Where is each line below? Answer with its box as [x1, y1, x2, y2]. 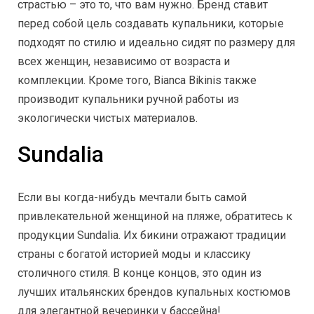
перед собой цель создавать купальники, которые [18, 16, 284, 30]
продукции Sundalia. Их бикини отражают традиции [18, 228, 286, 242]
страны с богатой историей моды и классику [18, 247, 251, 261]
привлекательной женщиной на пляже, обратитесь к [18, 209, 292, 223]
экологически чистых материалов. [18, 111, 198, 125]
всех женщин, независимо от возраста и [18, 54, 230, 68]
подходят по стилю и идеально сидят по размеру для [18, 35, 295, 49]
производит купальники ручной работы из [18, 92, 239, 106]
